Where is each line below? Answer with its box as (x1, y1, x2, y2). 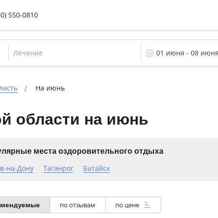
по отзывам (59, 200, 95, 209)
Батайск (83, 163, 110, 173)
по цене (115, 200, 141, 209)
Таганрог (43, 163, 73, 173)
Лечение (13, 48, 43, 57)
